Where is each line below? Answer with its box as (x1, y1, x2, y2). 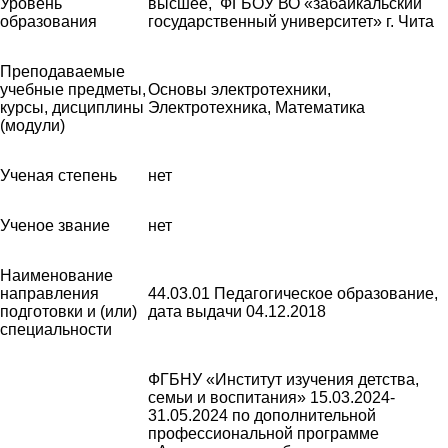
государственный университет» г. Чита (148, 12, 434, 30)
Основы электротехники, (148, 80, 331, 98)
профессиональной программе (148, 424, 379, 442)
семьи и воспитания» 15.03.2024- (148, 388, 395, 406)
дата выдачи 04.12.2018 (148, 302, 330, 320)
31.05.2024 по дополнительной (148, 406, 376, 424)
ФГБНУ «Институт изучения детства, (148, 370, 419, 388)
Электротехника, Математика (148, 98, 365, 116)
